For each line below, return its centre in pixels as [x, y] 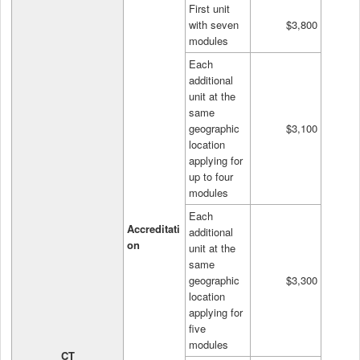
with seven [214, 24]
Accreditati [153, 228]
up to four [211, 176]
